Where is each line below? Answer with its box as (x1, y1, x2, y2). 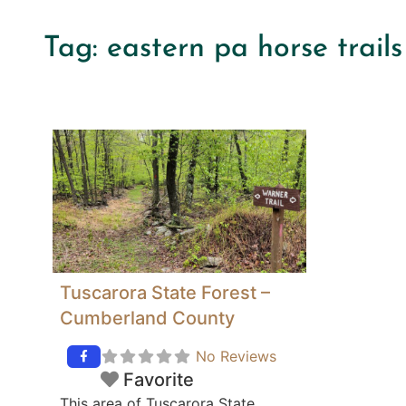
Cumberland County (60, 307, 235, 330)
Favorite (122, 369, 194, 391)
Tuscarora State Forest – (60, 282, 270, 304)
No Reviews (195, 347, 276, 366)
